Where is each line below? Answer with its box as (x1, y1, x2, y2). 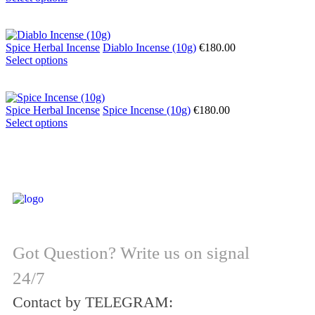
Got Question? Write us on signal (13, 243, 250, 262)
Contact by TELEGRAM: (13, 292, 173, 311)
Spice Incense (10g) (103, 103, 191, 116)
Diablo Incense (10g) (103, 41, 196, 53)
